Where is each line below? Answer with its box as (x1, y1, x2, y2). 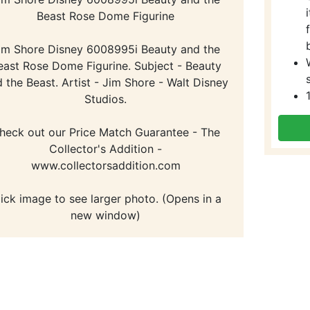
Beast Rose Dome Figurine (37, 8, 175, 23)
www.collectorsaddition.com (30, 158, 181, 172)
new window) (71, 208, 141, 222)
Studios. (84, 91, 127, 106)
